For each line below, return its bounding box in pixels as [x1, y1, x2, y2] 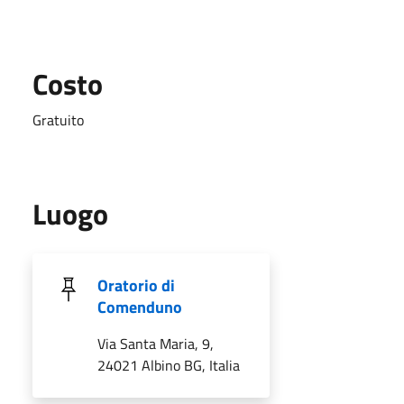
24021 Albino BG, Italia [97, 353, 240, 376]
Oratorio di [97, 272, 175, 298]
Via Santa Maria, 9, [97, 332, 214, 354]
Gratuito [32, 108, 84, 131]
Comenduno [97, 294, 182, 319]
